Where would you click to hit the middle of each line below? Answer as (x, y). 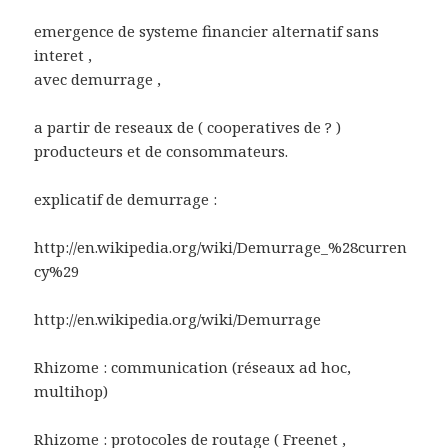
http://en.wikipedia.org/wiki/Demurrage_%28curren (221, 246)
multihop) (71, 390)
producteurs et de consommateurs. (161, 150)
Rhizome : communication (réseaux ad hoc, (193, 366)
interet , (63, 54)
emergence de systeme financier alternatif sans (207, 30)
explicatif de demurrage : (126, 198)
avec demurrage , (98, 78)
